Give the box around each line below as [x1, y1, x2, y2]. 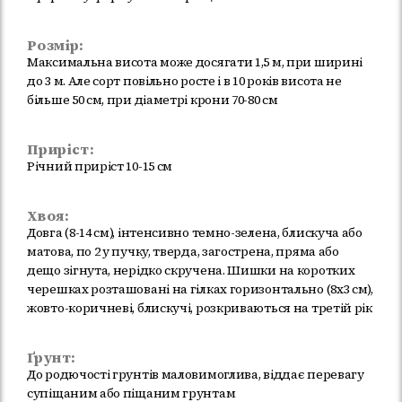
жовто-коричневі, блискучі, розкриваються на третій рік [27, 299, 372, 318]
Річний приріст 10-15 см [27, 157, 173, 176]
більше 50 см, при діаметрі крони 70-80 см [27, 91, 278, 109]
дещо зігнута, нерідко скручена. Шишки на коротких [27, 261, 355, 280]
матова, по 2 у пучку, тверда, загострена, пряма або [27, 242, 339, 261]
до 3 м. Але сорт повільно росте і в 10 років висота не [27, 72, 342, 91]
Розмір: [27, 35, 84, 56]
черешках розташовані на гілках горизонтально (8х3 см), [27, 280, 373, 299]
